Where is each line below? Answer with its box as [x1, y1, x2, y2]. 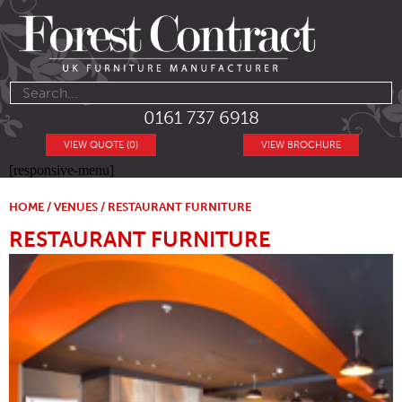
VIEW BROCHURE [260, 139, 341, 152]
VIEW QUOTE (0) [64, 139, 139, 152]
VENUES [54, 200, 98, 214]
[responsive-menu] [9, 162, 114, 179]
